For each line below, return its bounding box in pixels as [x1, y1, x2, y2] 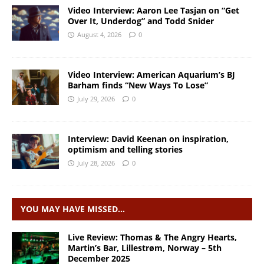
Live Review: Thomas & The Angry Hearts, [68, 231, 237, 243]
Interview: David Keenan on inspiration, [68, 133, 229, 144]
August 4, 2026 [77, 29, 121, 39]
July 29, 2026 [77, 94, 115, 103]
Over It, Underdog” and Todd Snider [68, 15, 214, 27]
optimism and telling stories [68, 143, 183, 155]
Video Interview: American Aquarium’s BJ [68, 68, 235, 80]
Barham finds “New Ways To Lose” [68, 79, 208, 91]
